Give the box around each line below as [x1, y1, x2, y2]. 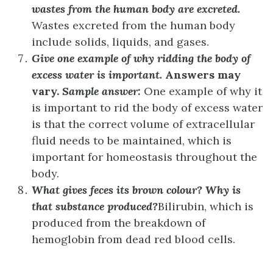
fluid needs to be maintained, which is [32, 133, 232, 147]
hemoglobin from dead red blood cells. [32, 232, 235, 246]
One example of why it [141, 83, 262, 98]
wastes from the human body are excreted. [32, 1, 240, 16]
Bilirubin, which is [158, 199, 253, 213]
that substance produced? [32, 199, 158, 213]
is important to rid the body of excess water [32, 100, 263, 115]
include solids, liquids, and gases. [32, 34, 209, 49]
